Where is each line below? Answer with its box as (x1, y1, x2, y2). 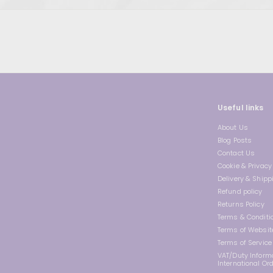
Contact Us (218, 148, 255, 158)
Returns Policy (218, 199, 264, 210)
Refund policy (218, 186, 263, 197)
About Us (218, 122, 248, 133)
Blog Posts (218, 135, 252, 146)
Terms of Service (218, 238, 272, 248)
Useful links (218, 102, 264, 113)
